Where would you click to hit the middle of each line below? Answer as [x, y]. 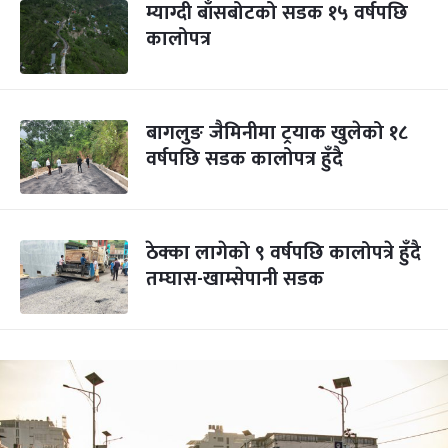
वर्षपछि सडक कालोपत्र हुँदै [244, 159]
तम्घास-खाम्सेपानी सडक [235, 279]
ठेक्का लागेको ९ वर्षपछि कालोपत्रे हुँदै [283, 253]
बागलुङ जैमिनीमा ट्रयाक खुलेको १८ [277, 133]
